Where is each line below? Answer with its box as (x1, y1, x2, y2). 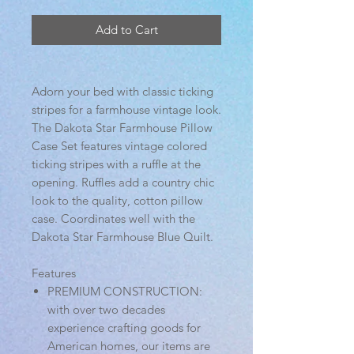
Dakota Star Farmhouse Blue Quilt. (32, 229, 213, 245)
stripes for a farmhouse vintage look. (32, 102, 221, 118)
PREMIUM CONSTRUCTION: (47, 284, 202, 299)
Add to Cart (95, 22, 158, 38)
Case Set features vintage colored (32, 138, 207, 154)
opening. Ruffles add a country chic (32, 175, 214, 190)
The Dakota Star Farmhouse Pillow (32, 120, 213, 136)
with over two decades (47, 302, 165, 318)
